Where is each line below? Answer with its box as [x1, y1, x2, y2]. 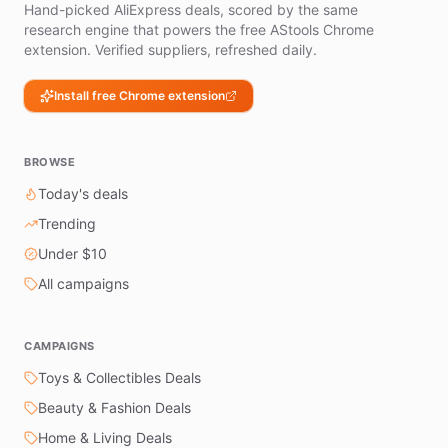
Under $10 [38, 244, 107, 262]
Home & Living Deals [38, 428, 172, 446]
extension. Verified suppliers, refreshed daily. [24, 40, 317, 58]
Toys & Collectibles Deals [38, 368, 201, 386]
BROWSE [24, 154, 76, 169]
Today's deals [38, 184, 128, 202]
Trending [38, 214, 96, 232]
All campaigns [38, 274, 129, 292]
